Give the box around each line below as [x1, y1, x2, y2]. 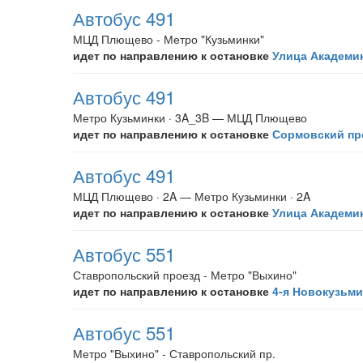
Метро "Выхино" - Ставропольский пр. [73, 345, 275, 361]
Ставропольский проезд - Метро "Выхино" [73, 267, 297, 283]
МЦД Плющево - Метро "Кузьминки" [73, 31, 264, 47]
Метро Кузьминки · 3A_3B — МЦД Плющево [73, 109, 307, 126]
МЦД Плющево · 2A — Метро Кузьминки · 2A [73, 188, 310, 204]
